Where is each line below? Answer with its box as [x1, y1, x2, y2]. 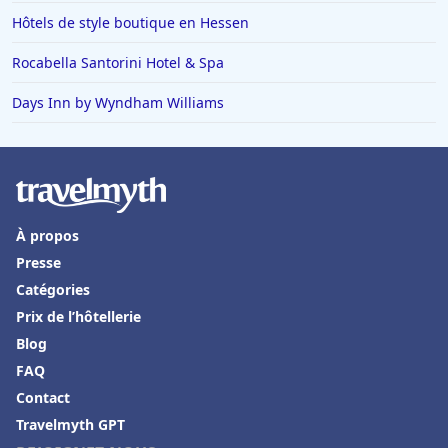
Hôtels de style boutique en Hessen [12, 13, 249, 33]
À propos [16, 226, 79, 246]
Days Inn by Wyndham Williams [12, 93, 224, 113]
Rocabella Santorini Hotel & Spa [12, 53, 224, 73]
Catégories [16, 280, 90, 300]
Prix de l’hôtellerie [16, 307, 141, 327]
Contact [16, 388, 70, 408]
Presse [16, 253, 61, 273]
